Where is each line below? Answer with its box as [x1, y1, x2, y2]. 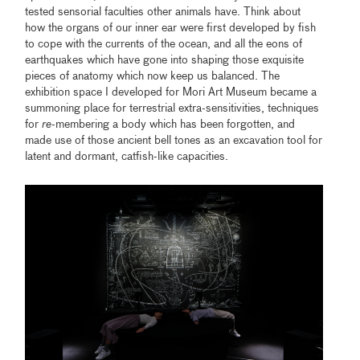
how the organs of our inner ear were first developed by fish [25, 22, 317, 34]
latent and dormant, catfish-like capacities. [25, 150, 229, 162]
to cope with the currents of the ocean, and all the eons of [25, 38, 303, 50]
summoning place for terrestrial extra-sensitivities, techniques [25, 102, 320, 114]
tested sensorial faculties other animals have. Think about [25, 6, 301, 18]
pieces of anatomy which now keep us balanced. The [25, 70, 280, 82]
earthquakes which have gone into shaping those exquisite [25, 54, 305, 66]
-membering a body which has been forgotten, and [51, 118, 296, 130]
